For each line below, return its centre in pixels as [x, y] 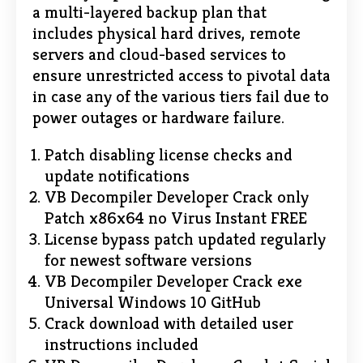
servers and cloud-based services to [159, 54]
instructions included [122, 344]
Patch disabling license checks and [169, 155]
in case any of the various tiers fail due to [181, 96]
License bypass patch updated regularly [185, 239]
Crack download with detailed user [169, 323]
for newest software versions [148, 260]
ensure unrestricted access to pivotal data [181, 75]
